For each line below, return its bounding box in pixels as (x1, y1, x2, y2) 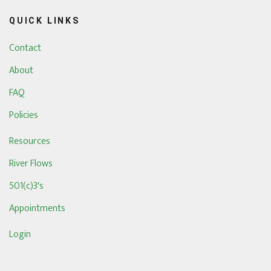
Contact (9, 40, 41, 56)
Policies (9, 107, 38, 123)
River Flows (9, 155, 53, 172)
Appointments (9, 200, 65, 217)
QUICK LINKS (9, 16, 80, 25)
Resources (9, 133, 50, 149)
